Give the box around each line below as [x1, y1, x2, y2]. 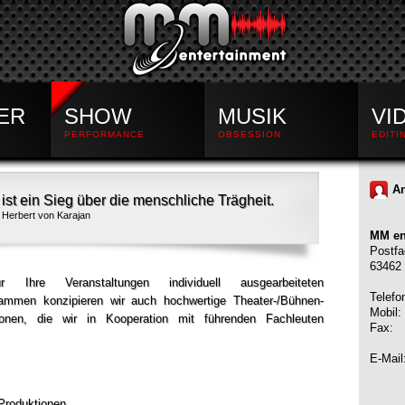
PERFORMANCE [64, 129, 145, 139]
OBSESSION [218, 129, 281, 139]
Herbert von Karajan [2, 210, 90, 221]
